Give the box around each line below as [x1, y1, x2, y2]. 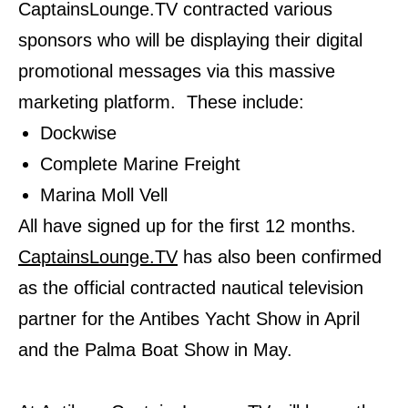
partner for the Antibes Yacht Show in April [18, 309, 360, 330]
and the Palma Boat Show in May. [18, 340, 292, 361]
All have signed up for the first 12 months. [18, 216, 356, 237]
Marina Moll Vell [40, 185, 173, 206]
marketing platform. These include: [18, 92, 304, 113]
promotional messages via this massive [18, 61, 335, 82]
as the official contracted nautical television [18, 278, 363, 299]
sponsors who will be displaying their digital [18, 30, 362, 51]
